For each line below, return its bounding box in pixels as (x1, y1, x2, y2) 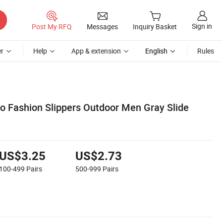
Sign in (192, 21, 212, 31)
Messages (87, 21, 118, 31)
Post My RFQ (32, 21, 72, 31)
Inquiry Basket (133, 22, 177, 32)
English (145, 46, 167, 55)
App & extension (71, 46, 121, 55)
